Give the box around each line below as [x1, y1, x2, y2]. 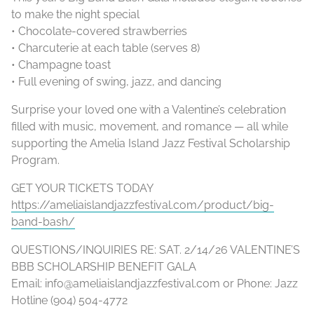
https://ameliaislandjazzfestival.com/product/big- [11, 198, 274, 212]
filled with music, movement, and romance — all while [11, 120, 288, 134]
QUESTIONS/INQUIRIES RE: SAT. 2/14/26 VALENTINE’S [11, 243, 300, 257]
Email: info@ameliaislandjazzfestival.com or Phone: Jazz [11, 277, 298, 291]
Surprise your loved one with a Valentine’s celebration [11, 103, 286, 117]
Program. [11, 153, 60, 168]
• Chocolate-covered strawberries [11, 25, 187, 39]
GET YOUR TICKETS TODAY [11, 182, 153, 196]
